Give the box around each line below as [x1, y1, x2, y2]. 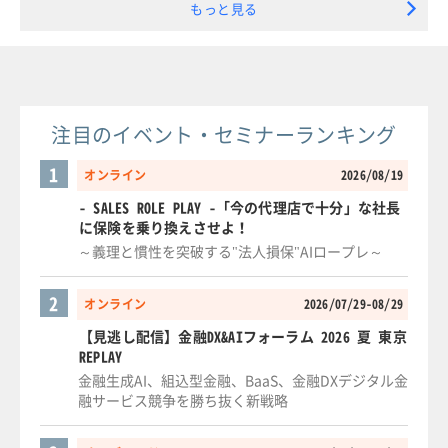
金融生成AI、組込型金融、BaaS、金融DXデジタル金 [78, 370, 408, 391]
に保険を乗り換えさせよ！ [79, 217, 250, 238]
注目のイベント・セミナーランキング [51, 120, 397, 150]
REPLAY [79, 346, 123, 367]
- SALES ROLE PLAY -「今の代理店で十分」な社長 [79, 197, 401, 218]
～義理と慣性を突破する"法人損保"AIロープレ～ [78, 241, 383, 262]
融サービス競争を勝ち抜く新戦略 [78, 390, 288, 411]
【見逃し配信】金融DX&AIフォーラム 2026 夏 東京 [79, 326, 407, 347]
